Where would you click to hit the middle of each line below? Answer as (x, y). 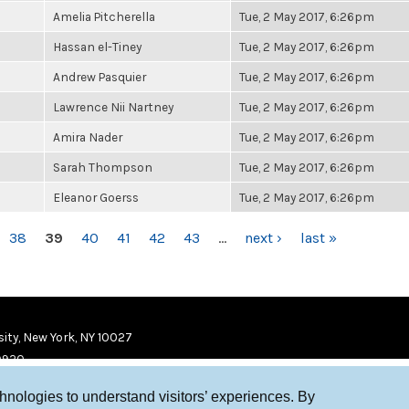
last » (319, 238)
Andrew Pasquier (100, 77)
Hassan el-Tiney (97, 47)
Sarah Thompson (103, 167)
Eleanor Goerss (96, 197)
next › (263, 238)
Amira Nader (88, 137)
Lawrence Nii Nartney (113, 107)
